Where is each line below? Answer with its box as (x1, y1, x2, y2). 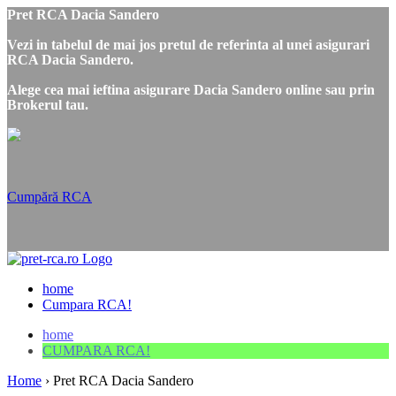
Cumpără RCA (7, 189, 92, 204)
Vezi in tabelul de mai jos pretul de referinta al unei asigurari (7, 37, 369, 52)
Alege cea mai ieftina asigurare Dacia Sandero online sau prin (7, 82, 375, 97)
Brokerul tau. (7, 97, 88, 112)
